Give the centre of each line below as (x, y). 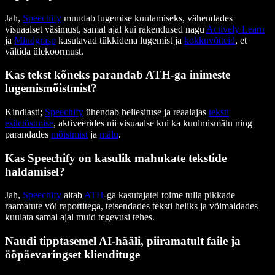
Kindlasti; (25, 112)
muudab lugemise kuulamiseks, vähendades (147, 18)
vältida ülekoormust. (44, 51)
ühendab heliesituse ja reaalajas (146, 112)
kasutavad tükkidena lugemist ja (120, 40)
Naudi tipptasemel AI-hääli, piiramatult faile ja (123, 241)
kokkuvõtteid (210, 40)
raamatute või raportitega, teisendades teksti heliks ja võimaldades (131, 206)
